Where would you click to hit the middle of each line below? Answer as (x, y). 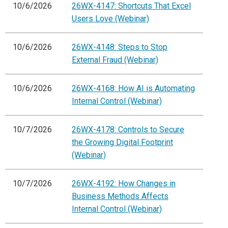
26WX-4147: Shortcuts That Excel (131, 6)
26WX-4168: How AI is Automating (133, 89)
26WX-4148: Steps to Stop (120, 47)
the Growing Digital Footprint (122, 142)
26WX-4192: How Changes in (124, 184)
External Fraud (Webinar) (115, 60)
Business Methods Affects (120, 196)
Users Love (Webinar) (110, 19)
